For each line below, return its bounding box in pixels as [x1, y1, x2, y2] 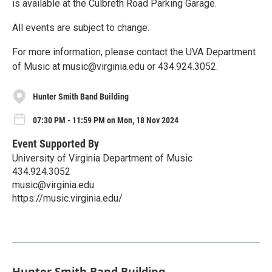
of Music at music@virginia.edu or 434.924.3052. [12, 61, 218, 73]
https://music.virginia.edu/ [12, 192, 123, 204]
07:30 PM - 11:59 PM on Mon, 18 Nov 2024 [33, 115, 178, 125]
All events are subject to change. [12, 22, 149, 34]
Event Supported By [12, 137, 99, 150]
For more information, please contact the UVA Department [12, 46, 256, 58]
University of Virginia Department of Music [12, 152, 192, 164]
